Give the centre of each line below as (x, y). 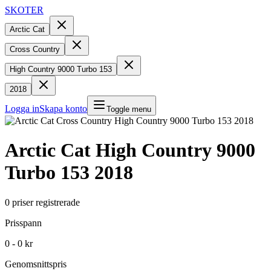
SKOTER (24, 10)
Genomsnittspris (36, 264)
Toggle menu (129, 109)
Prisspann (23, 223)
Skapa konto (63, 109)
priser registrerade (46, 202)
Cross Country (35, 49)
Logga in (22, 109)
